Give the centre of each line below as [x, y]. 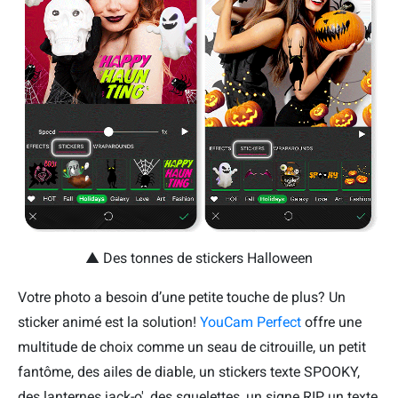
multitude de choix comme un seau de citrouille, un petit [192, 346]
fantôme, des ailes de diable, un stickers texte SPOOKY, [189, 371]
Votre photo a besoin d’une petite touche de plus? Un [182, 297]
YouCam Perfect [252, 322]
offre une [333, 322]
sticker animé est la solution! [109, 322]
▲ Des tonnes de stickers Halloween [199, 258]
